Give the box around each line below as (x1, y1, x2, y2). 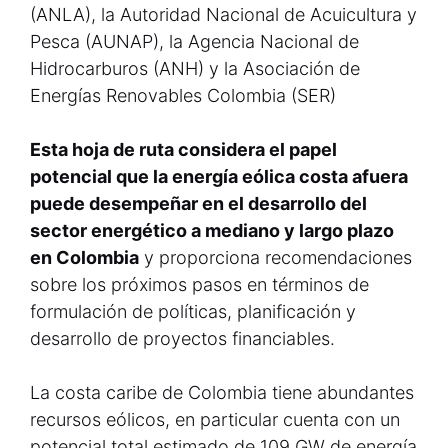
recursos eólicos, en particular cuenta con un (30, 409, 400, 430)
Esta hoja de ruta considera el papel (30, 139, 337, 160)
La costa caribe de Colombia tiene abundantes (30, 382, 414, 403)
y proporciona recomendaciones (139, 247, 412, 268)
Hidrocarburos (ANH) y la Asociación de (30, 58, 360, 79)
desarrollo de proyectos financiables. (30, 328, 335, 349)
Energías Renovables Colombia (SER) (30, 85, 336, 106)
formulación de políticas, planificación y (30, 301, 356, 322)
